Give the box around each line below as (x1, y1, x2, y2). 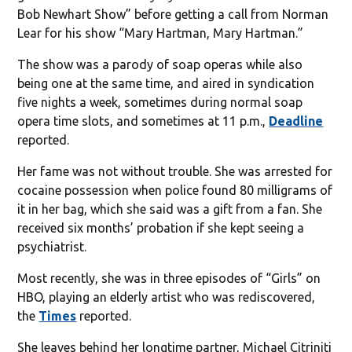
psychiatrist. (17, 239, 87, 254)
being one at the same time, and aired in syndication (17, 75, 315, 90)
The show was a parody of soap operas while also (17, 57, 303, 71)
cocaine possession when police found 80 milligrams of (17, 182, 333, 197)
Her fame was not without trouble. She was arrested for (17, 163, 333, 178)
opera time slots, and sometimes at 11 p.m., (17, 113, 269, 128)
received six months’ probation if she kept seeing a (17, 220, 305, 235)
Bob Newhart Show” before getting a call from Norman (17, 6, 329, 21)
